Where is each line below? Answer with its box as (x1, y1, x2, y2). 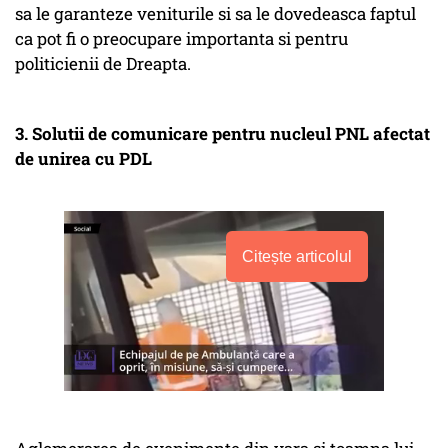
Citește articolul (242, 248, 352, 266)
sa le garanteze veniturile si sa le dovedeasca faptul (15, 2, 416, 26)
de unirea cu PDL (15, 147, 152, 171)
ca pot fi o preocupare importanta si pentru (15, 27, 348, 51)
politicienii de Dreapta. (15, 52, 191, 76)
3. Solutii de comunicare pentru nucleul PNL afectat (15, 122, 430, 146)
